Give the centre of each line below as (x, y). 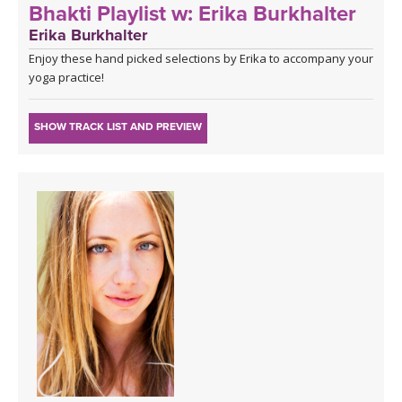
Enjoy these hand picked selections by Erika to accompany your (201, 58)
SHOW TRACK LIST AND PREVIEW (118, 126)
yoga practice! (66, 77)
